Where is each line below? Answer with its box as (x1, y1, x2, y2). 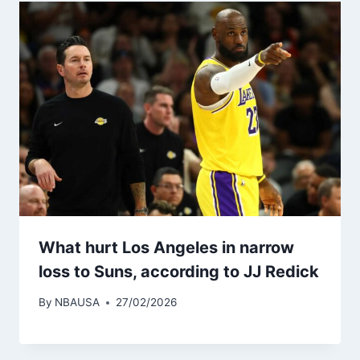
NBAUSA (55, 296, 100, 309)
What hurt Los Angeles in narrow (39, 237, 294, 257)
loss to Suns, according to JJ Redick (39, 261, 319, 281)
